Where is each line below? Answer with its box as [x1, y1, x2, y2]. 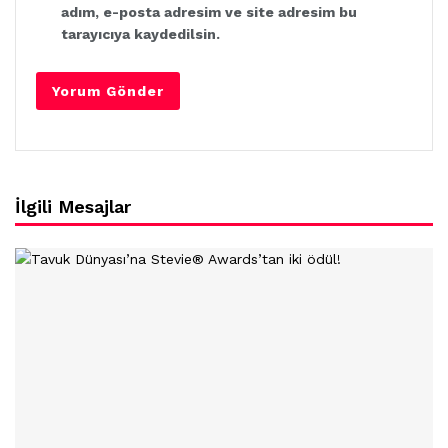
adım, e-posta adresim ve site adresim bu [61, 4, 357, 21]
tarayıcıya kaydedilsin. [61, 26, 220, 43]
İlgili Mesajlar [15, 196, 131, 218]
